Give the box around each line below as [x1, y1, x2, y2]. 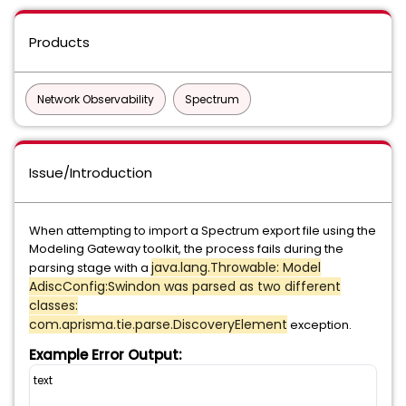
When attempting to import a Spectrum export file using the [29, 222, 376, 239]
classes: [29, 296, 78, 314]
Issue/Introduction [29, 163, 152, 182]
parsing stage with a [29, 259, 151, 276]
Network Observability [37, 92, 154, 107]
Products [29, 33, 90, 52]
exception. [287, 316, 352, 333]
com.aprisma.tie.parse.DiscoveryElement [29, 315, 287, 333]
